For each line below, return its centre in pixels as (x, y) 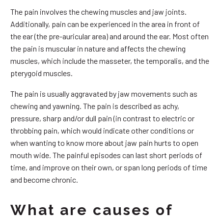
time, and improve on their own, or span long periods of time (109, 167)
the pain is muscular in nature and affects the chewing (98, 48)
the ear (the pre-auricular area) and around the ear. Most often (110, 36)
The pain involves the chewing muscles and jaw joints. (98, 11)
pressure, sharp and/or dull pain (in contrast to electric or (102, 118)
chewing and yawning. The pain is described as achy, (95, 106)
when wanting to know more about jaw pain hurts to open (104, 143)
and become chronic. (44, 180)
